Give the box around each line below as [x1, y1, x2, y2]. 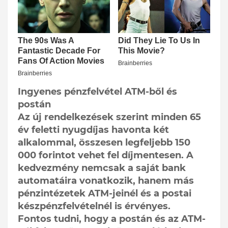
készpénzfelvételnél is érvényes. [18, 201, 170, 212]
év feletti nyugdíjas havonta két [18, 124, 169, 136]
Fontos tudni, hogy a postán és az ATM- [18, 213, 206, 225]
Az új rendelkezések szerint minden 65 [18, 111, 201, 123]
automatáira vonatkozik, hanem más [18, 175, 194, 187]
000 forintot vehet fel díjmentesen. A [18, 150, 193, 161]
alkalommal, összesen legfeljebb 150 [18, 137, 190, 149]
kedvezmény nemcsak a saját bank [18, 162, 186, 174]
